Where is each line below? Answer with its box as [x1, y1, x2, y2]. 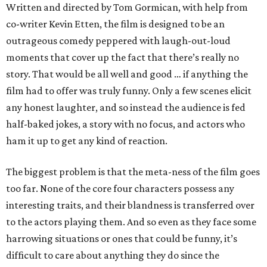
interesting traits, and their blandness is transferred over [6, 199, 254, 211]
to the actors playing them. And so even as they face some [6, 216, 256, 228]
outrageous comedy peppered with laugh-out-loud [6, 35, 231, 46]
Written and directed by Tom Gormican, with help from [6, 1, 248, 13]
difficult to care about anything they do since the [6, 249, 219, 261]
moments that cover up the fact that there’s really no [6, 51, 239, 63]
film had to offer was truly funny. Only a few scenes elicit [6, 85, 252, 97]
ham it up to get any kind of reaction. [6, 135, 167, 147]
